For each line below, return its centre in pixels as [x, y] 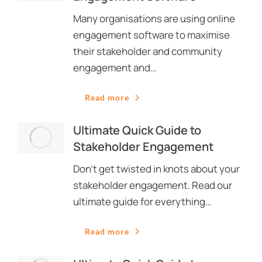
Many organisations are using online [154, 18]
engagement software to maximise [151, 35]
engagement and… [115, 68]
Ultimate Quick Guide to [137, 130]
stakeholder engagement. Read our [153, 185]
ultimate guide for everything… [142, 201]
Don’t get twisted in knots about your [156, 169]
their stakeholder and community [148, 51]
